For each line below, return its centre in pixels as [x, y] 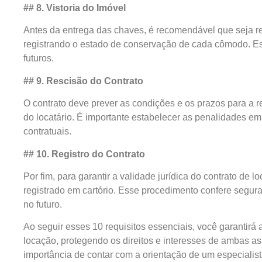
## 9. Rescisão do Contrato [83, 81]
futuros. [39, 58]
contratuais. [47, 132]
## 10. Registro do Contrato [84, 154]
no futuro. [43, 204]
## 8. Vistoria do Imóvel [75, 8]
